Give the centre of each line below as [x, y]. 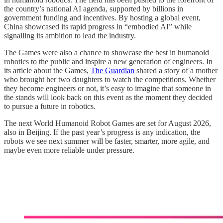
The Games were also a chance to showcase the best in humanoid [107, 53]
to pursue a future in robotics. [50, 107]
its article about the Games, [47, 71]
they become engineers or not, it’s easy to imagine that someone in [108, 89]
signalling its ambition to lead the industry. [70, 36]
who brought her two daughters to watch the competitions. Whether [110, 80]
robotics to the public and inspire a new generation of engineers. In [108, 62]
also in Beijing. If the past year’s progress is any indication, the [102, 132]
